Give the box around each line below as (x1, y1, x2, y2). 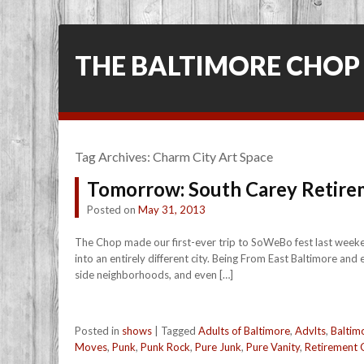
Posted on (87, 203, 138, 216)
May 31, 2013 (138, 203, 206, 216)
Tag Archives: (75, 149, 153, 164)
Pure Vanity (246, 340, 300, 353)
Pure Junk (195, 340, 241, 353)
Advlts (295, 324, 326, 337)
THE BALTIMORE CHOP (75, 50, 360, 81)
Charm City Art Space (153, 149, 273, 164)
